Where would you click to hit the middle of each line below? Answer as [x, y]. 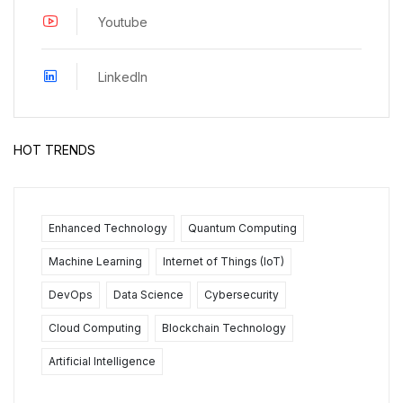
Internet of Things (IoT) [224, 262]
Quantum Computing [242, 228]
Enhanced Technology [108, 228]
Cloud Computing [95, 328]
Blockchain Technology [224, 328]
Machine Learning [95, 262]
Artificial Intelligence [102, 362]
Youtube [123, 22]
